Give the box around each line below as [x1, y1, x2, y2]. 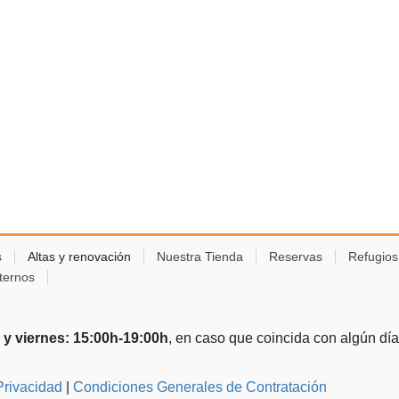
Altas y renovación [28, 248, 131, 264]
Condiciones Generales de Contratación [73, 379, 327, 395]
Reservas [269, 248, 322, 264]
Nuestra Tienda [157, 248, 243, 264]
